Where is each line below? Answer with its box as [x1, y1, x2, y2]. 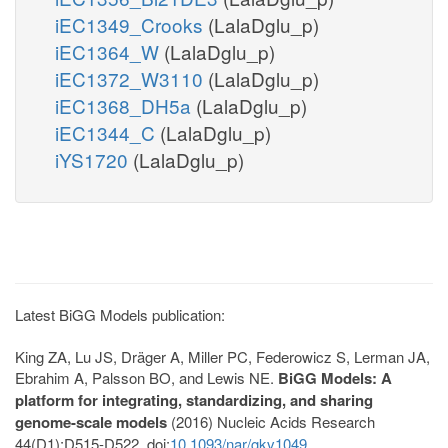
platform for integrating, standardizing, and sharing [15, 388, 373, 411]
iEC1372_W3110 [55, 64, 208, 92]
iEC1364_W [55, 37, 164, 65]
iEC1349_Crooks [55, 10, 208, 38]
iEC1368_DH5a [55, 91, 196, 119]
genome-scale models [15, 410, 167, 433]
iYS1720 [55, 145, 133, 173]
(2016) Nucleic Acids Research [167, 410, 375, 432]
